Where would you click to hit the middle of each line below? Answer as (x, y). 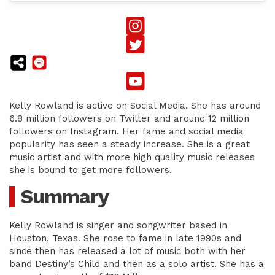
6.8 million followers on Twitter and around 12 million (129, 119)
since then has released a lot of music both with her (127, 251)
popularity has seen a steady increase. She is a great (130, 145)
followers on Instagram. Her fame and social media (126, 132)
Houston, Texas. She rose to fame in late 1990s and (125, 238)
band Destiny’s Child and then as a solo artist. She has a (137, 264)
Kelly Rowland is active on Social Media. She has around (135, 106)
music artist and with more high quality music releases (132, 157)
